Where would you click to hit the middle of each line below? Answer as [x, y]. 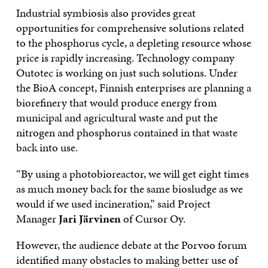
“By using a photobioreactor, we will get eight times [132, 173]
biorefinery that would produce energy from [116, 102]
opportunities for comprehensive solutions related [130, 28]
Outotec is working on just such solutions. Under [127, 72]
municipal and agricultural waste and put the [117, 117]
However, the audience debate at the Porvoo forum [131, 245]
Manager [37, 218]
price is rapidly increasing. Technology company [125, 57]
